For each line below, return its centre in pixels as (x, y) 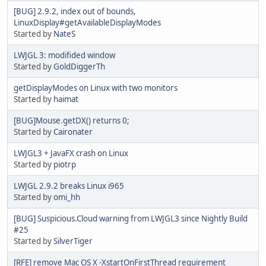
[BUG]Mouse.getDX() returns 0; (72, 120)
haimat (66, 99)
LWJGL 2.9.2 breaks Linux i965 (69, 186)
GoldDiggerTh (79, 66)
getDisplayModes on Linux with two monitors (96, 88)
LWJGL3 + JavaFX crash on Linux (71, 153)
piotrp (65, 164)
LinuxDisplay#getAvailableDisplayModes (87, 22)
